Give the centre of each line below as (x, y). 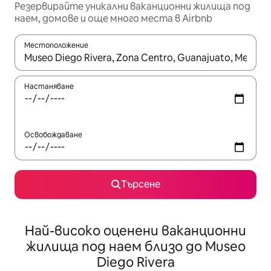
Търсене (140, 184)
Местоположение (56, 46)
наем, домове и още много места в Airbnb (113, 19)
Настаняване (49, 87)
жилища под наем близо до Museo (135, 247)
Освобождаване (53, 135)
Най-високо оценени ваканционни (135, 231)
